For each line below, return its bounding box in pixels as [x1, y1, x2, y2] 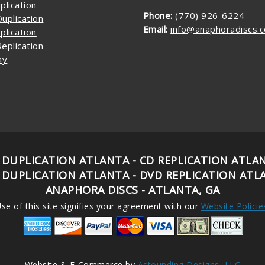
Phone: [143, 9, 173, 21]
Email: [143, 22, 168, 35]
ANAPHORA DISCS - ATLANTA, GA [45, 182, 220, 197]
